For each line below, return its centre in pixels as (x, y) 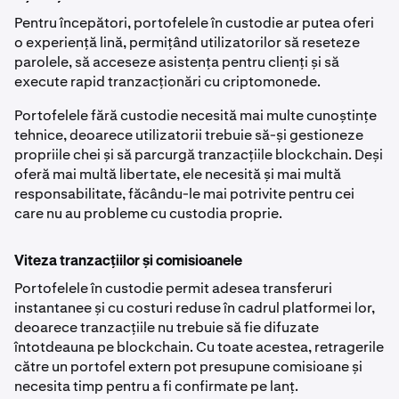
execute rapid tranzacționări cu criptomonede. (167, 81)
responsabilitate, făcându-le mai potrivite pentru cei (184, 193)
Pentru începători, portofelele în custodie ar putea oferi (194, 22)
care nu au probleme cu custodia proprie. (148, 213)
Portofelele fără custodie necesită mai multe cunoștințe (195, 115)
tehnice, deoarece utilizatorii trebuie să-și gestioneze (189, 134)
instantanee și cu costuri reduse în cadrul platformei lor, (195, 307)
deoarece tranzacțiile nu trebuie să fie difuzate (167, 327)
